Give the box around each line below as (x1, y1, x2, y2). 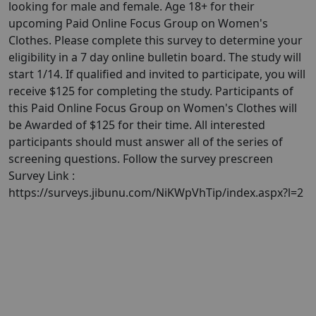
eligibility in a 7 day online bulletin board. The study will (8, 49, 301, 65)
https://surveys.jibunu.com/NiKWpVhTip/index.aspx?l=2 (8, 185, 303, 200)
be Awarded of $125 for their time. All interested (8, 117, 265, 133)
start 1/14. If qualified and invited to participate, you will (8, 66, 305, 82)
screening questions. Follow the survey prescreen (8, 151, 273, 166)
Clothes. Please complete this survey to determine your (8, 32, 303, 48)
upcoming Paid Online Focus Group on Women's (8, 16, 268, 31)
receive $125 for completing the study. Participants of (8, 83, 293, 99)
